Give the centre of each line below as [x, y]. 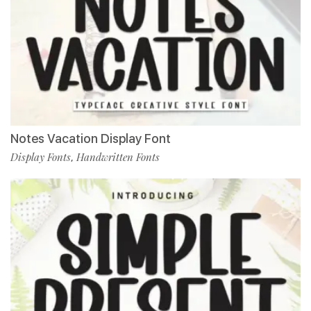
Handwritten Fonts [118, 157]
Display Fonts [41, 157]
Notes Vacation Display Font [91, 138]
